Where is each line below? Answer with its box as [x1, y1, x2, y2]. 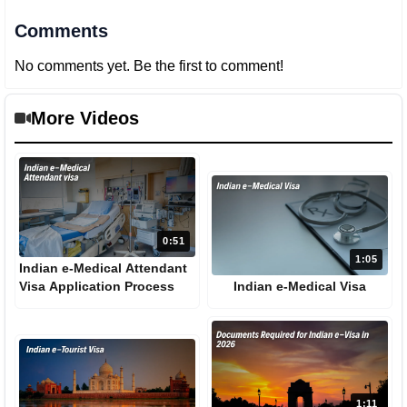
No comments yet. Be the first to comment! [15, 58, 283, 74]
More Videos [31, 108, 139, 129]
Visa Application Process [19, 278, 174, 293]
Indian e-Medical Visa [233, 278, 366, 293]
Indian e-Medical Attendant [19, 260, 187, 275]
